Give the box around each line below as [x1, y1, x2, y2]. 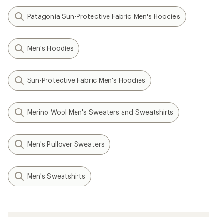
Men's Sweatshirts [27, 172, 86, 180]
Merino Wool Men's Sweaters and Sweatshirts [27, 108, 174, 116]
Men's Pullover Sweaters [27, 140, 105, 148]
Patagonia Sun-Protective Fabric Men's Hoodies [27, 12, 180, 20]
